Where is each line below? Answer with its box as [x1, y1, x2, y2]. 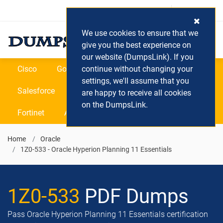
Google [57, 64, 82, 74]
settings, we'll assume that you [82, 76, 189, 86]
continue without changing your [82, 64, 193, 74]
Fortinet [17, 108, 44, 117]
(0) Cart [184, 6, 210, 14]
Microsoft [102, 64, 135, 74]
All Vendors [64, 108, 104, 117]
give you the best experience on [82, 40, 191, 50]
